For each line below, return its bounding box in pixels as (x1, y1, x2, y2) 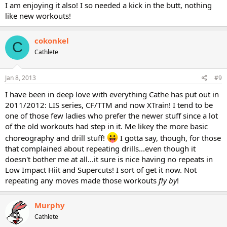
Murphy (34, 200, 65, 210)
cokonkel (34, 35, 69, 46)
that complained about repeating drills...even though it (5, 143, 196, 154)
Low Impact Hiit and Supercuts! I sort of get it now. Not (5, 165, 197, 175)
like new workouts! (5, 10, 71, 21)
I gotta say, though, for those (118, 133, 221, 143)
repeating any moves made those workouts (5, 175, 159, 185)
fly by (159, 175, 177, 185)
